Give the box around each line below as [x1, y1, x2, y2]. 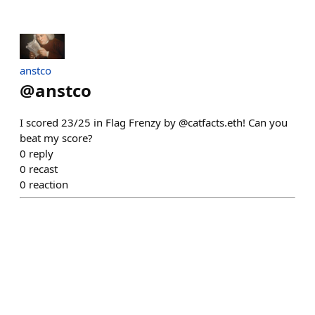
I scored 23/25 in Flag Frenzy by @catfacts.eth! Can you [20, 115, 288, 129]
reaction [29, 176, 68, 191]
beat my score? [20, 130, 93, 145]
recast [29, 161, 58, 176]
